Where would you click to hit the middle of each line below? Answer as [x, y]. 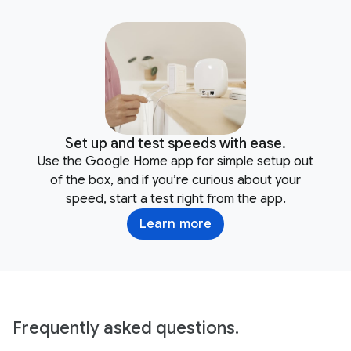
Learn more [175, 224]
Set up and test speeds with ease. [175, 144]
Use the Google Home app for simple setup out [175, 162]
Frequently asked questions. [126, 328]
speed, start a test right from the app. [175, 199]
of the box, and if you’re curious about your [175, 181]
